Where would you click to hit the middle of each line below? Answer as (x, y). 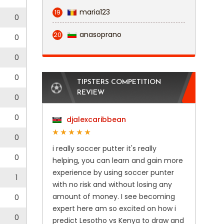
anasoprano (100, 34)
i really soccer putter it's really (104, 148)
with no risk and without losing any (112, 184)
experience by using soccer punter (113, 172)
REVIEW (90, 93)
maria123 (94, 12)
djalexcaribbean (95, 119)
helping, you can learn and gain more (117, 160)
